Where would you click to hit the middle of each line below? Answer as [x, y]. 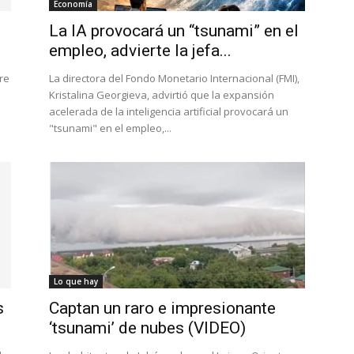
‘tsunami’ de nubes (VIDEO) [147, 328]
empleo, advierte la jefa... [140, 51]
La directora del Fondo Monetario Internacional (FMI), [174, 78]
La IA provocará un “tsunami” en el [174, 31]
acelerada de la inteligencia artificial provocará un [169, 111]
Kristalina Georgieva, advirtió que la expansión [162, 95]
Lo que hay [76, 281]
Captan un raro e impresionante [162, 308]
